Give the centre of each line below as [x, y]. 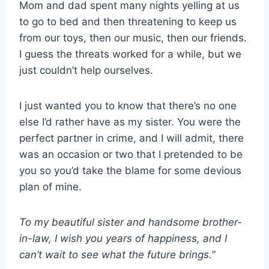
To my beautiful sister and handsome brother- [131, 222]
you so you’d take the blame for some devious [130, 170]
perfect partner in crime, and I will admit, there [131, 138]
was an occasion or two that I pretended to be [131, 154]
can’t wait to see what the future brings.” [117, 254]
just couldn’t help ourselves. [86, 70]
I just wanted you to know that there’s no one [128, 105]
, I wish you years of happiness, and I [138, 238]
